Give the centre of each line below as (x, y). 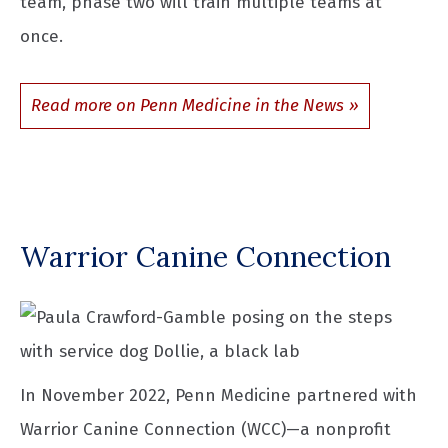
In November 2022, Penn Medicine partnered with (218, 395)
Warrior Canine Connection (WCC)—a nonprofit (205, 429)
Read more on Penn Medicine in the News (187, 105)
